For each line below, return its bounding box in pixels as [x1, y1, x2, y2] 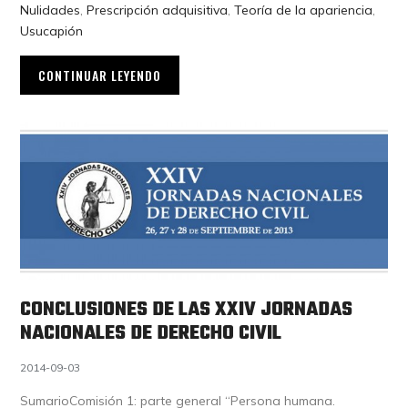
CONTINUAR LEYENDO [38, 65, 162, 85]
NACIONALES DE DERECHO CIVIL [20, 317, 282, 349]
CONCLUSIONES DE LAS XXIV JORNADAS [20, 293, 353, 325]
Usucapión [20, 22, 84, 39]
